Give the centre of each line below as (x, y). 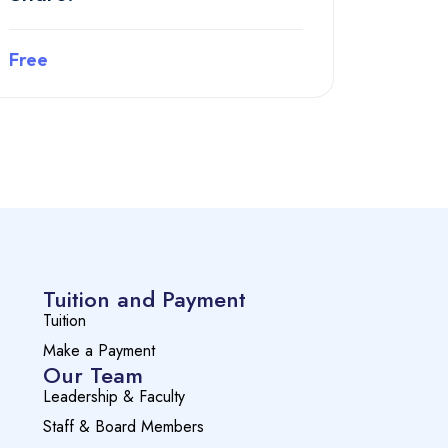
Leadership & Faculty (114, 397)
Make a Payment (99, 351)
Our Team (93, 375)
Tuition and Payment (145, 299)
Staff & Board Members (124, 427)
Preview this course (156, 127)
